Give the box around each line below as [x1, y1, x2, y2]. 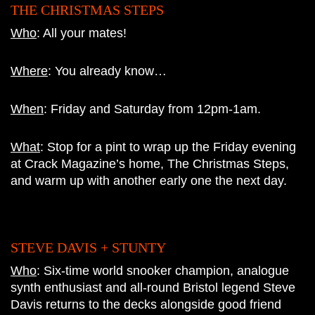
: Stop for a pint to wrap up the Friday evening [40, 139, 296, 154]
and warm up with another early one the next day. [11, 173, 287, 188]
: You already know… [48, 63, 167, 78]
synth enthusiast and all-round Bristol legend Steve [11, 280, 295, 295]
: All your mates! [37, 25, 127, 40]
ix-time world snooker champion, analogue [52, 263, 289, 278]
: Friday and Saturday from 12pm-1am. [44, 101, 261, 116]
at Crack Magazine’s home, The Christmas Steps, [11, 156, 289, 171]
